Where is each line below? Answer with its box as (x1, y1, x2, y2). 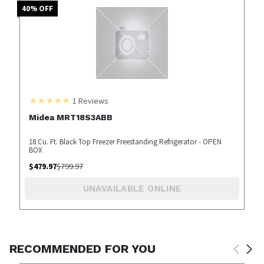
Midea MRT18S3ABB (28, 112, 113, 122)
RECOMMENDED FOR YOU (9, 242, 156, 256)
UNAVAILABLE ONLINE (82, 183, 181, 194)
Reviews (76, 95, 108, 106)
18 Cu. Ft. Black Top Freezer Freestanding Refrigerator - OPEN (28, 136, 222, 147)
